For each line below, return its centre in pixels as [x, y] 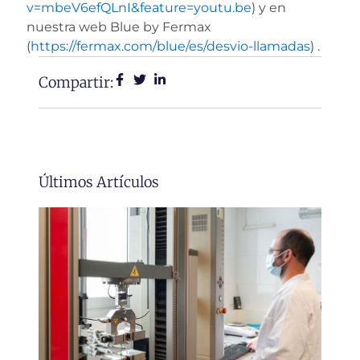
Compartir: [76, 83]
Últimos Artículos [99, 182]
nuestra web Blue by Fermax [119, 27]
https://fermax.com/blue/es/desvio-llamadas [170, 47]
